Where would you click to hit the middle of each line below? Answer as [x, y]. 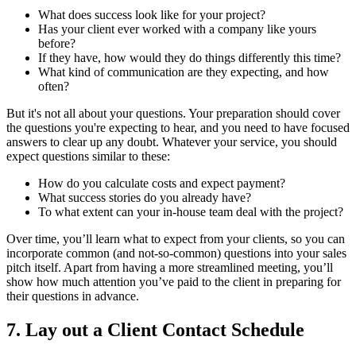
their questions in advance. [73, 296]
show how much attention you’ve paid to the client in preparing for [174, 281]
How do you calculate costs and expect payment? [162, 183]
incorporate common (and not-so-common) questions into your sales [176, 253]
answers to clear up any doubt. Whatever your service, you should [172, 141]
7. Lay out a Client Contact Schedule [155, 329]
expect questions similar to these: [88, 156]
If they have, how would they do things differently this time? [190, 57]
